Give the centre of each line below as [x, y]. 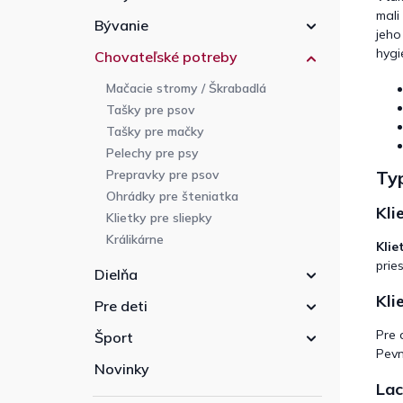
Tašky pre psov [151, 110]
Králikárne [135, 240]
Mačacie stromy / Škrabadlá [186, 89]
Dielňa [116, 275]
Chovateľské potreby [166, 57]
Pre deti [121, 306]
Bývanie [121, 26]
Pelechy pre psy [152, 153]
